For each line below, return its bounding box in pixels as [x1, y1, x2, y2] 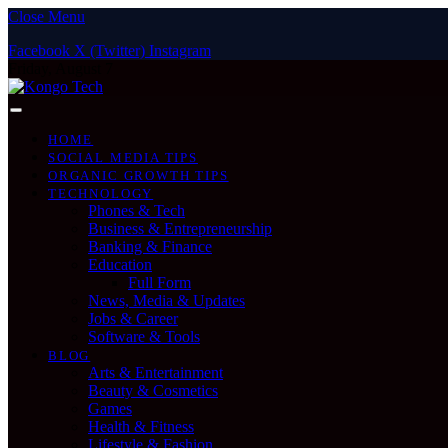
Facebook [8, 42, 70, 59]
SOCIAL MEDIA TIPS [48, 150, 198, 165]
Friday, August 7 [8, 60, 113, 77]
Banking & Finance [88, 238, 212, 255]
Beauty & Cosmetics [88, 382, 218, 399]
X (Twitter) [74, 42, 145, 59]
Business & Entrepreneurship [88, 220, 272, 237]
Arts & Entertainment [88, 364, 223, 381]
